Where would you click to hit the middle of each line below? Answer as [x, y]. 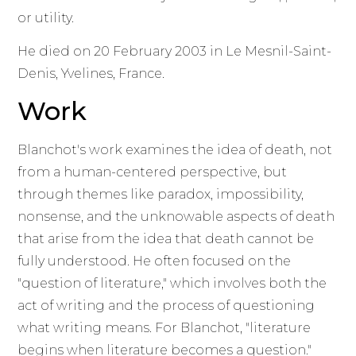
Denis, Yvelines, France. [91, 73]
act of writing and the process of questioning [166, 306]
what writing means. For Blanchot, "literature [164, 328]
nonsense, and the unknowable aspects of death [176, 217]
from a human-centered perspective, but [153, 172]
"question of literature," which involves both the [172, 284]
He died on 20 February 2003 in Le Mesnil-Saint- [175, 51]
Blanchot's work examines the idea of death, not [175, 150]
